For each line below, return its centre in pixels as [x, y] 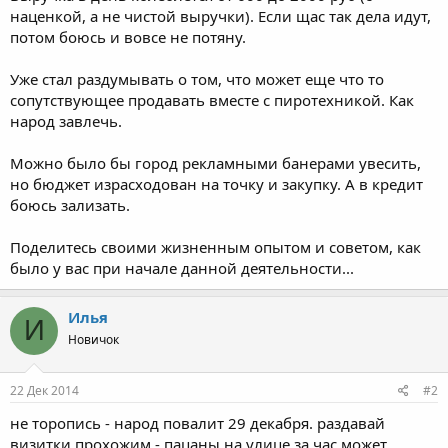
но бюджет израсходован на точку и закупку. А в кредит [216, 183]
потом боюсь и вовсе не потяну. [128, 36]
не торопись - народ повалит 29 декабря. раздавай [197, 423]
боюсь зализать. [70, 204]
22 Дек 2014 [44, 390]
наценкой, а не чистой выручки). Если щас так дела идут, [220, 15]
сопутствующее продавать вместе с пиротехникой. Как [212, 99]
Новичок [93, 339]
